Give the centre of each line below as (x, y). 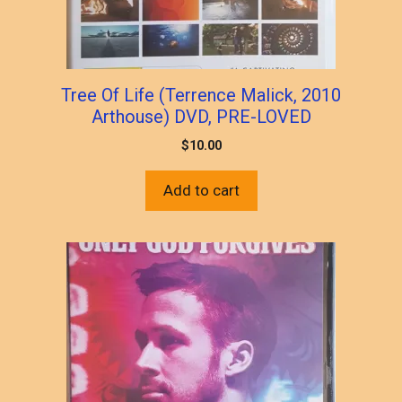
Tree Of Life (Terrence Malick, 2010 (201, 95)
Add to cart (201, 190)
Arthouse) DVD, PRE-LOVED (201, 116)
